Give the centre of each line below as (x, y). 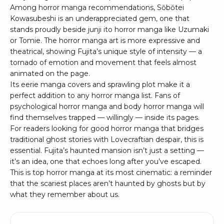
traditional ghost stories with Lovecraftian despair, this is (107, 140)
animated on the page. (50, 74)
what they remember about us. (65, 195)
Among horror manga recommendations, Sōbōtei (97, 8)
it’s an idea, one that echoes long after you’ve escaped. (106, 162)
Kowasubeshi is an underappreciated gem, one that (100, 19)
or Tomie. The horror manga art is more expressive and (105, 41)
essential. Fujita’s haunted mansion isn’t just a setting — (107, 151)
